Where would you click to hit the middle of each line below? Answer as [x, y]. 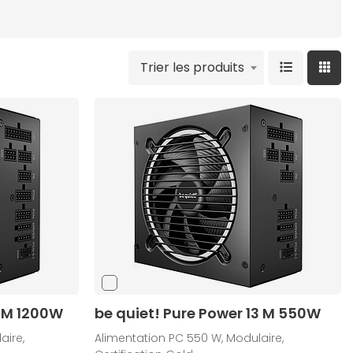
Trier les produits [193, 68]
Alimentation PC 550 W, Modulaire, [190, 338]
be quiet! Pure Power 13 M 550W [208, 314]
